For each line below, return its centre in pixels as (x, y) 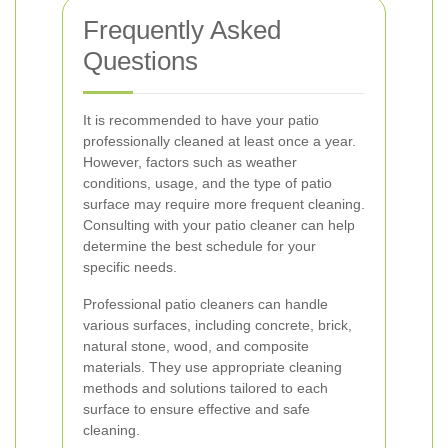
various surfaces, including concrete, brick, (217, 325)
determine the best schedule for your (199, 246)
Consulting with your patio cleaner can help (219, 225)
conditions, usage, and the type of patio (207, 183)
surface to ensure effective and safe (196, 409)
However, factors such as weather (190, 162)
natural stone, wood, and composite (196, 346)
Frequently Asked (182, 30)
